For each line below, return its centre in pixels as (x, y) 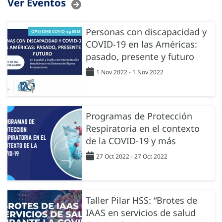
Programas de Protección (139, 116)
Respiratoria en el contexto (143, 128)
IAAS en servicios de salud (141, 212)
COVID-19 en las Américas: (141, 44)
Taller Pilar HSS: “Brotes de (141, 200)
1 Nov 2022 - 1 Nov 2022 (130, 72)
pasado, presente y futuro (140, 56)
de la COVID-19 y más (131, 140)
